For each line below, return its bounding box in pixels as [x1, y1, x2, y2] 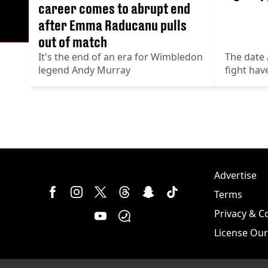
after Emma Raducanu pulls [38, 16, 187, 33]
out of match [38, 33, 107, 50]
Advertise [214, 168, 257, 182]
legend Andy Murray [38, 63, 130, 77]
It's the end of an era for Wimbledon [38, 50, 203, 63]
